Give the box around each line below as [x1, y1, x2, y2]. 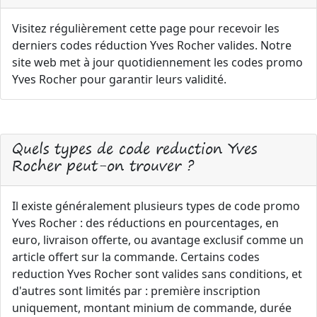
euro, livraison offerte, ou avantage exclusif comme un [12, 232, 304, 248]
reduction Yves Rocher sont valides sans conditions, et [12, 266, 302, 282]
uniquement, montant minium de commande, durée [12, 300, 292, 316]
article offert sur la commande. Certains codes [12, 249, 260, 265]
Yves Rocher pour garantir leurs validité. [12, 71, 226, 87]
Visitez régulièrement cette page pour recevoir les [12, 21, 279, 36]
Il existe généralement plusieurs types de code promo [12, 198, 300, 214]
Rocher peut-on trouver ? [12, 153, 194, 178]
